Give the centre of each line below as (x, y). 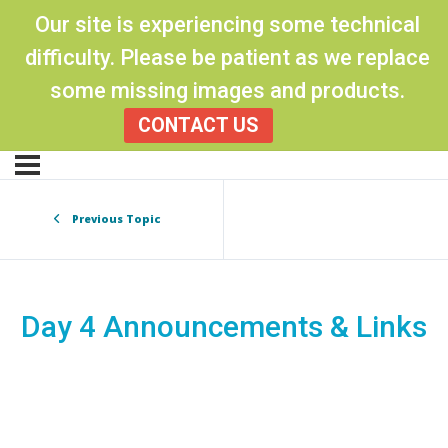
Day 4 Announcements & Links (224, 326)
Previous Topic (116, 218)
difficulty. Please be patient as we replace (227, 57)
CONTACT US (198, 125)
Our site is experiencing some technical (227, 24)
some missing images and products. (227, 90)
